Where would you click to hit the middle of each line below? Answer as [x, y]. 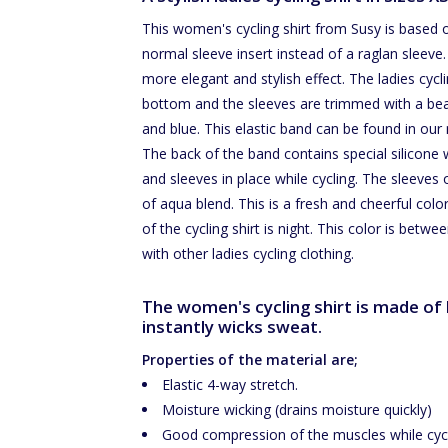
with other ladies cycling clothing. [247, 253]
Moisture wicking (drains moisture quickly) [296, 410]
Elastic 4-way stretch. [229, 385]
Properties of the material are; [249, 360]
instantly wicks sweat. [231, 327]
